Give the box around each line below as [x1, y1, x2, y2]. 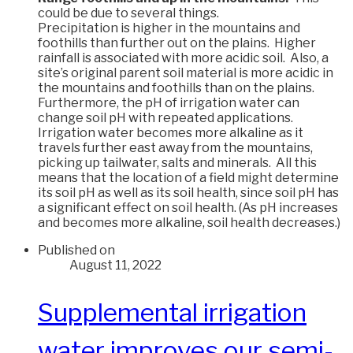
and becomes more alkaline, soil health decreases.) [38, 215, 340, 231]
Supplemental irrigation [38, 297, 307, 329]
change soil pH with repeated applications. [38, 110, 295, 126]
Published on [38, 243, 115, 258]
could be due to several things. [38, 6, 221, 21]
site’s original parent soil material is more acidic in [38, 65, 333, 81]
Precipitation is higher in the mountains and [38, 20, 300, 36]
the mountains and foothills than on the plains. [38, 80, 317, 96]
